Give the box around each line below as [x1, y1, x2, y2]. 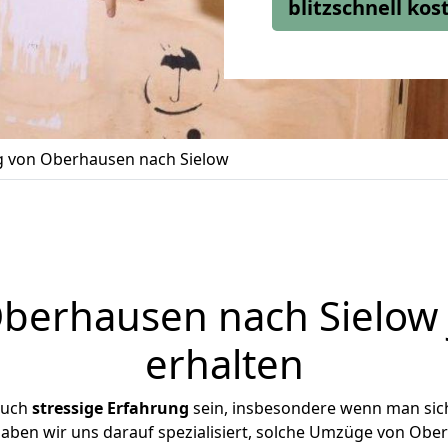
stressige [31, 397, 103, 419]
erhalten [144, 336, 304, 391]
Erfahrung [106, 397, 189, 419]
